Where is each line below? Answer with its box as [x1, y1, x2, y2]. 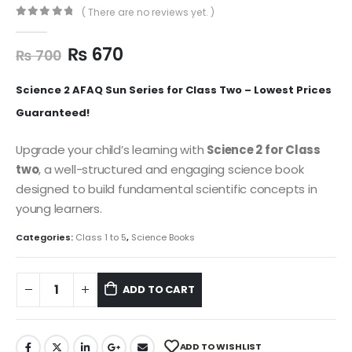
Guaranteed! [16, 104, 92, 120]
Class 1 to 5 [75, 231, 126, 244]
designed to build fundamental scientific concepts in [16, 180, 317, 197]
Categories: [16, 231, 75, 244]
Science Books [131, 231, 195, 244]
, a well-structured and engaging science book [38, 160, 304, 178]
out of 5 [24, 19, 85, 30]
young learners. [16, 200, 102, 217]
